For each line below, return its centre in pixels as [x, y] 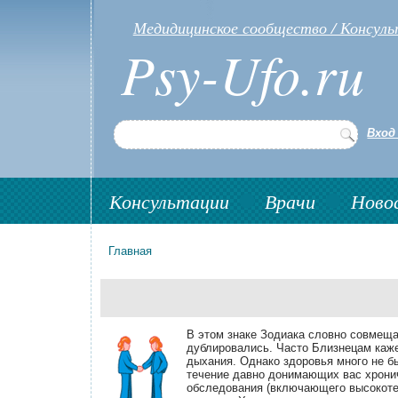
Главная [131, 251]
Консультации [169, 201]
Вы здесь [139, 264]
